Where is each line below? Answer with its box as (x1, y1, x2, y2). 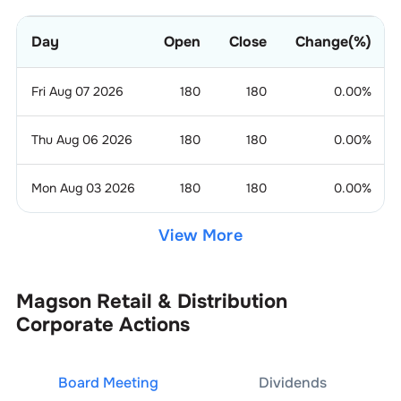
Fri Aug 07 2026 (30, 82, 124, 99)
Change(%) (294, 31, 371, 51)
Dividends (259, 372, 328, 392)
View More (158, 225, 243, 245)
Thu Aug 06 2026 (30, 131, 132, 148)
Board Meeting (57, 372, 158, 392)
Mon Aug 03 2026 (30, 179, 135, 196)
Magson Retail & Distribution (15, 288, 287, 314)
